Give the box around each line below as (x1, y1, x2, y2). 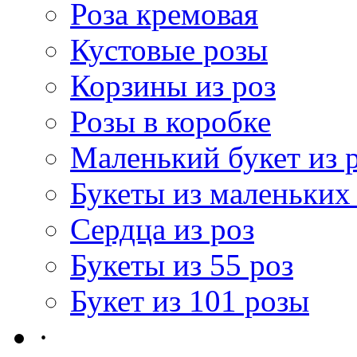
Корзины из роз (70, 69, 276, 103)
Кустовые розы (70, 33, 268, 67)
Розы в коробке (70, 104, 271, 139)
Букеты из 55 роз (70, 248, 293, 282)
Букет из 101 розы (70, 284, 309, 318)
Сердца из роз (70, 212, 254, 246)
